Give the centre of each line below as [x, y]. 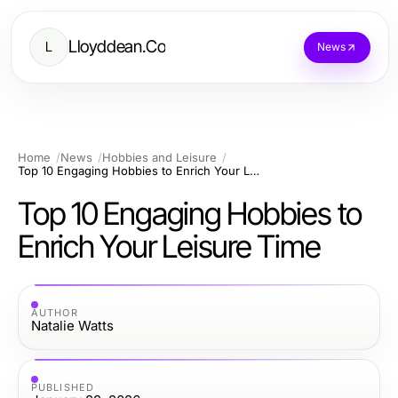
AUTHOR [55, 312]
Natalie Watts [72, 325]
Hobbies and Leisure [159, 157]
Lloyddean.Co [117, 47]
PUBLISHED [63, 387]
